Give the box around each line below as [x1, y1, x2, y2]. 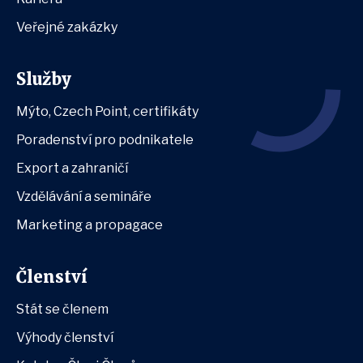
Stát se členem [16, 301, 109, 317]
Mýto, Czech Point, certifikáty [16, 104, 199, 119]
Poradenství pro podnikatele [16, 132, 194, 147]
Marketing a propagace [16, 217, 163, 233]
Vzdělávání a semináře [16, 189, 152, 204]
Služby [16, 69, 71, 89]
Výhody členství [16, 330, 113, 345]
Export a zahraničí [16, 160, 128, 176]
